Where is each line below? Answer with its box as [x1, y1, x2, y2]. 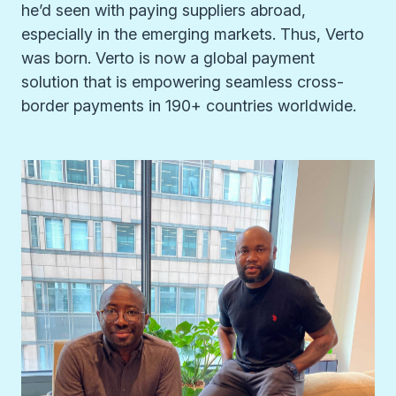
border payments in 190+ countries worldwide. [21, 96, 356, 116]
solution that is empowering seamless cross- [21, 72, 344, 92]
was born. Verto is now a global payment [21, 49, 315, 68]
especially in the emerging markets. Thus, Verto [21, 25, 364, 44]
